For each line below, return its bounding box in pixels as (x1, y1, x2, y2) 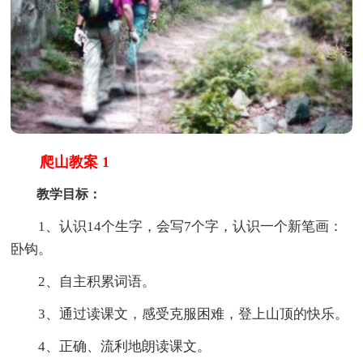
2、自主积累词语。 (11, 273, 156, 289)
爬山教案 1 (11, 153, 110, 170)
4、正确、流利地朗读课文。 (11, 338, 211, 354)
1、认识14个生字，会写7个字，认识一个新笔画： (11, 218, 344, 234)
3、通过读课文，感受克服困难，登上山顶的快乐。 (11, 305, 349, 322)
